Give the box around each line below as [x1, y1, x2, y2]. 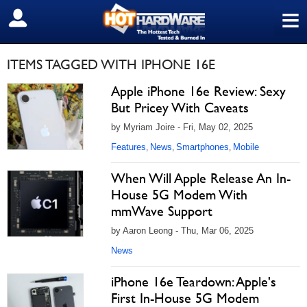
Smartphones [176, 142, 229, 152]
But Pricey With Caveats [111, 99, 249, 116]
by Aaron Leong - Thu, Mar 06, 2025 [111, 225, 254, 236]
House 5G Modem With [111, 186, 247, 203]
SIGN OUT [10, 12, 70, 25]
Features [111, 142, 146, 152]
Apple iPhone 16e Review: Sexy [111, 83, 286, 99]
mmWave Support [111, 203, 212, 219]
